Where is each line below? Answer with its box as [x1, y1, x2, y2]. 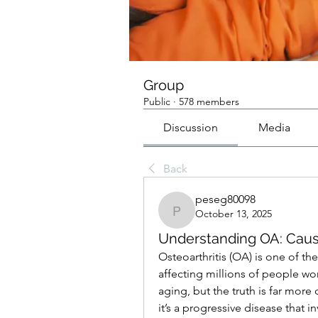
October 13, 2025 [195, 207, 272, 221]
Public [143, 95, 170, 109]
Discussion [163, 121, 219, 135]
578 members [179, 95, 239, 109]
